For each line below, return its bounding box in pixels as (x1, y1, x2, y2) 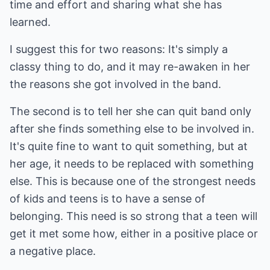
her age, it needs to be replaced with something (10, 157, 254, 170)
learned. (10, 16, 51, 28)
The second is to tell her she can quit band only (10, 105, 251, 118)
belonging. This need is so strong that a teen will (10, 210, 257, 222)
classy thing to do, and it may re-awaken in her (10, 60, 250, 73)
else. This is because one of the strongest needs (10, 175, 256, 187)
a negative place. (10, 245, 96, 257)
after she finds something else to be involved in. (10, 122, 254, 135)
